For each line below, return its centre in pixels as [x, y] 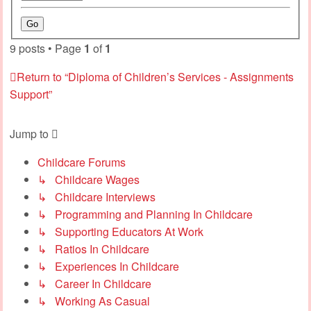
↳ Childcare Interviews [96, 196]
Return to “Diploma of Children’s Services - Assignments [155, 76]
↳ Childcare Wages [89, 179]
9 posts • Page [47, 48]
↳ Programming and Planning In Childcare [145, 214]
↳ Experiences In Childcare [108, 266]
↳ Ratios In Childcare [93, 249]
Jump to [29, 133]
